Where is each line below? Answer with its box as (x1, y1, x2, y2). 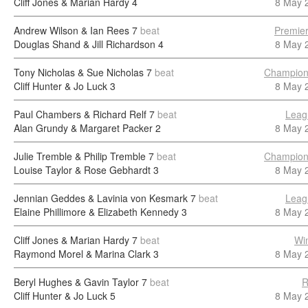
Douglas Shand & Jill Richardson (14, 37, 155, 51)
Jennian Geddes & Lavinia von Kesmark (14, 191, 188, 205)
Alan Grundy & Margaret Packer (14, 121, 153, 135)
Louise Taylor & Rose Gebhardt (14, 163, 151, 177)
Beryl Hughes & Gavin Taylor (14, 275, 139, 289)
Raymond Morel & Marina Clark (14, 247, 151, 261)
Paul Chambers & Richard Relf (14, 107, 146, 121)
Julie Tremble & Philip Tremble (14, 149, 146, 163)
